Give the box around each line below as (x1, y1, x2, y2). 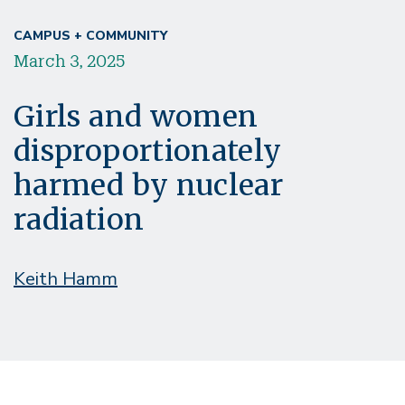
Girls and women (14, 98, 259, 135)
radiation (14, 201, 145, 238)
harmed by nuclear (14, 166, 284, 203)
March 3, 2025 (14, 50, 126, 71)
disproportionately (14, 132, 282, 169)
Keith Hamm (14, 266, 118, 291)
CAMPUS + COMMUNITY (14, 26, 167, 44)
